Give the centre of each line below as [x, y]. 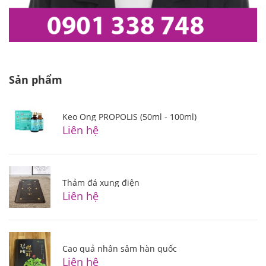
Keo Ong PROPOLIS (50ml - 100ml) [129, 116]
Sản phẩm [36, 79]
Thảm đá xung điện [101, 182]
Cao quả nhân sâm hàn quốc [120, 248]
